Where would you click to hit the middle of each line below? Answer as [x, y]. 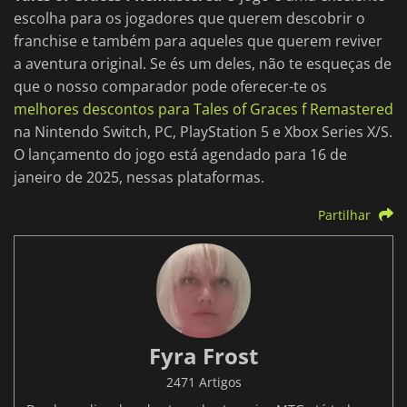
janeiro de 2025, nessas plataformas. [139, 178]
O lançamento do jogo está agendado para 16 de [180, 155]
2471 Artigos [203, 382]
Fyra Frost [203, 356]
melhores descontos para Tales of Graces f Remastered [203, 109]
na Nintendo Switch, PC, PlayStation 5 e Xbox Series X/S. [203, 132]
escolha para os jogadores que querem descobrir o [189, 19]
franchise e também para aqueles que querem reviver [198, 41]
